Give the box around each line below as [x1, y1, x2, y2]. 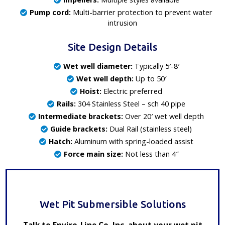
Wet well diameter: [63, 61, 133, 71]
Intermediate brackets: [38, 111, 123, 121]
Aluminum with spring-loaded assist [72, 136, 193, 146]
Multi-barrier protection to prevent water [71, 8, 212, 18]
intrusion [108, 18, 137, 28]
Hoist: [80, 86, 101, 96]
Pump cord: [30, 8, 71, 18]
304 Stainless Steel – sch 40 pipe [76, 98, 185, 108]
